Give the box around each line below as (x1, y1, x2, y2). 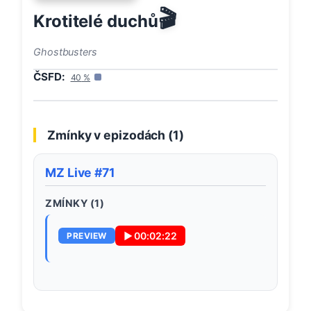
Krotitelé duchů (33, 11, 158, 32)
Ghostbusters (33, 45, 97, 58)
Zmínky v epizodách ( (47, 128, 173, 143)
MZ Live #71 (45, 165, 115, 180)
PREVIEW (67, 230, 107, 242)
